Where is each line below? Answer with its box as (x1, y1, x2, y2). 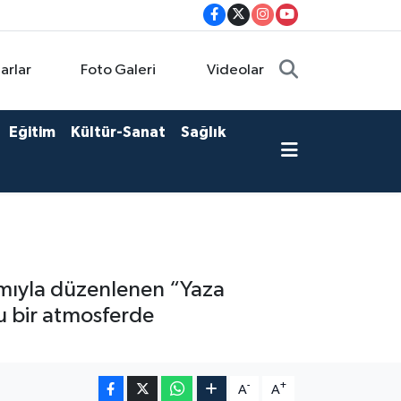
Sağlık (180, 124, 226, 141)
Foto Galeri (81, 63, 156, 79)
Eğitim (8, 124, 55, 141)
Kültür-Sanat (70, 124, 166, 141)
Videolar (207, 63, 265, 79)
